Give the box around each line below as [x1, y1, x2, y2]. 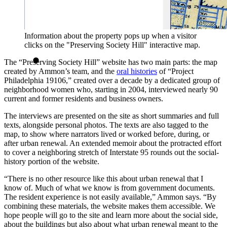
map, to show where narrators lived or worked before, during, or [4, 130, 209, 139]
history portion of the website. [4, 157, 99, 166]
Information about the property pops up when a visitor [24, 31, 197, 41]
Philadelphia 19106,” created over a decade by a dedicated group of [4, 76, 220, 85]
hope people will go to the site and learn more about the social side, [4, 211, 218, 220]
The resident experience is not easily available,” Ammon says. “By [4, 193, 216, 202]
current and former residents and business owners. [4, 94, 165, 103]
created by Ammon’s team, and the [4, 67, 117, 76]
